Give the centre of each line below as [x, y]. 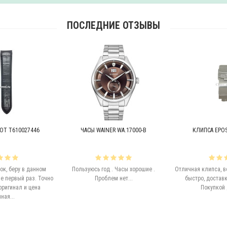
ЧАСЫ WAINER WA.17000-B [113, 130]
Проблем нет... [113, 178]
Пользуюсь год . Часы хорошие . [113, 169]
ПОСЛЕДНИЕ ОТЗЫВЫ [113, 26]
